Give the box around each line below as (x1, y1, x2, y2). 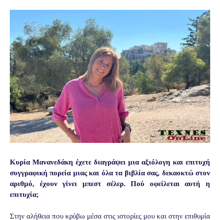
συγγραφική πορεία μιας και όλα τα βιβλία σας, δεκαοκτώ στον (10, 169, 210, 177)
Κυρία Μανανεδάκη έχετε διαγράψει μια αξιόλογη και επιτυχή (10, 158, 210, 166)
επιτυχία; (10, 191, 39, 199)
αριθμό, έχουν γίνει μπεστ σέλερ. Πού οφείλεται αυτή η (10, 180, 210, 188)
